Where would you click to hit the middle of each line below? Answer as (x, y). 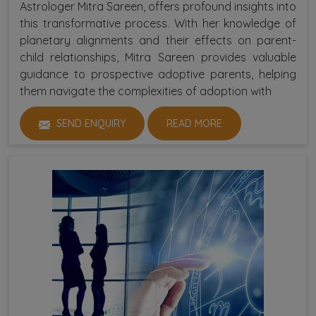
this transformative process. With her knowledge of (158, 24)
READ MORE (194, 124)
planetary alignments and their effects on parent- (158, 41)
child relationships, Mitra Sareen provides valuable (158, 57)
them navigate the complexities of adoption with (146, 91)
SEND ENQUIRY (90, 124)
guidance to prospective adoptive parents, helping (158, 74)
